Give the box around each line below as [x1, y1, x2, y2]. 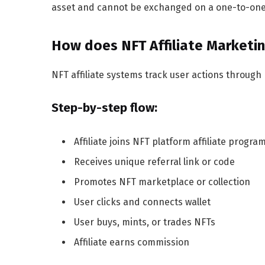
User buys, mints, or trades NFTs [74, 216, 215, 228]
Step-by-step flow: [51, 101, 157, 115]
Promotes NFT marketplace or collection [74, 176, 250, 188]
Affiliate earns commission [74, 237, 189, 248]
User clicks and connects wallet [74, 196, 211, 208]
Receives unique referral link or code [74, 156, 235, 168]
